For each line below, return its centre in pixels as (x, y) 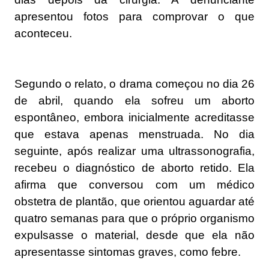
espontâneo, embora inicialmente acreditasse (134, 117)
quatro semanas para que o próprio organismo (134, 218)
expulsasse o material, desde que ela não (134, 235)
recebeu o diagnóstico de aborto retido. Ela (134, 168)
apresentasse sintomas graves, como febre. (128, 252)
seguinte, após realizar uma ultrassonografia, (134, 151)
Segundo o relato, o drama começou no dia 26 (134, 84)
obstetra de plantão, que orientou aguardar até (134, 201)
